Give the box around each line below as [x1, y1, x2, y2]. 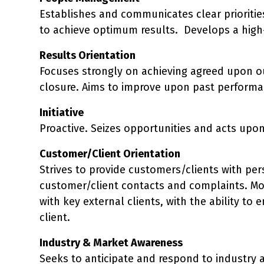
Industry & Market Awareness [39, 236, 183, 249]
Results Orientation [39, 48, 136, 62]
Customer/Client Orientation [39, 147, 180, 160]
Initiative [39, 105, 84, 119]
